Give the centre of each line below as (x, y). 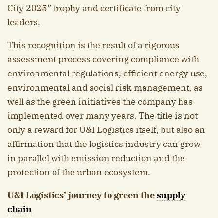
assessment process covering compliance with (103, 59)
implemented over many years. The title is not (102, 116)
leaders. (24, 22)
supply (171, 195)
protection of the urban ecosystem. (79, 172)
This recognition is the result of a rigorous (93, 45)
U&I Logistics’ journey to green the (82, 195)
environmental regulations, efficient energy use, (107, 73)
